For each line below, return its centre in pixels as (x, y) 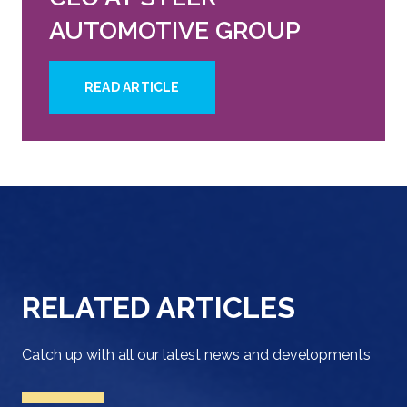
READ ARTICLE (132, 87)
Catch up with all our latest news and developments (196, 354)
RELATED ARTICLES (159, 307)
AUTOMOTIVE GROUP (175, 30)
